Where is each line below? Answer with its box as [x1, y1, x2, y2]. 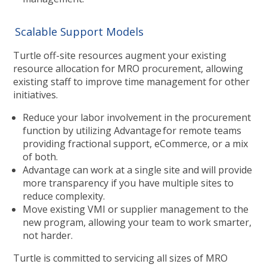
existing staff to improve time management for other [13, 74, 250, 88]
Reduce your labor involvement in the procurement [22, 110, 251, 124]
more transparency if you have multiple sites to [22, 176, 234, 190]
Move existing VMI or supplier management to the [22, 202, 249, 216]
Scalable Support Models [13, 24, 144, 39]
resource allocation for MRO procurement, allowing [13, 61, 243, 75]
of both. [22, 150, 58, 163]
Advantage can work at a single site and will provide [22, 163, 252, 176]
